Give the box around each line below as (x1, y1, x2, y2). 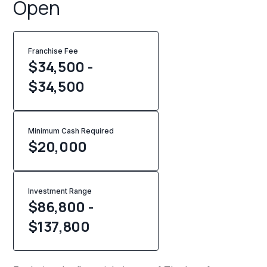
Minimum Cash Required (28, 126, 114, 136)
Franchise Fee (28, 46, 79, 56)
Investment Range (28, 187, 92, 196)
